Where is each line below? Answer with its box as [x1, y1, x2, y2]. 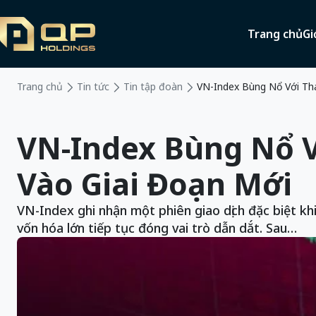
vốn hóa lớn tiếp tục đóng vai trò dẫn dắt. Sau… [17, 219, 297, 236]
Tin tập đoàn [123, 80, 183, 93]
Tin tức [77, 80, 109, 93]
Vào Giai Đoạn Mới [17, 163, 292, 205]
